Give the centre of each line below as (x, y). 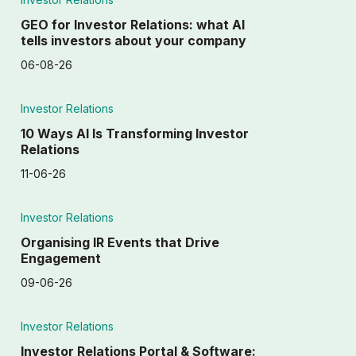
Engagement (61, 258)
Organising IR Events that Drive (120, 242)
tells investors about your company (134, 41)
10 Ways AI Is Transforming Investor (135, 133)
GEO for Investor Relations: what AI (133, 25)
